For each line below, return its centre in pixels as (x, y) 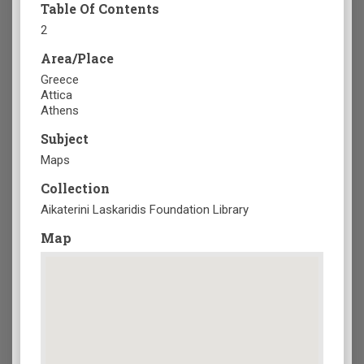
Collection (75, 188)
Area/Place (77, 58)
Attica (56, 95)
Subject (65, 139)
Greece (60, 80)
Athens (60, 111)
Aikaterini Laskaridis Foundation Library (145, 210)
